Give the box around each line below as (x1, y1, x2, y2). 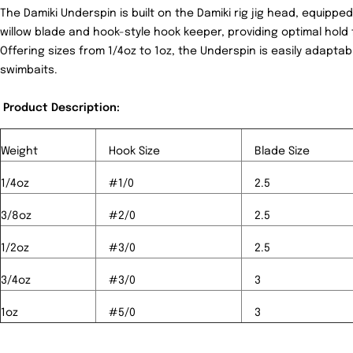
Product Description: (3, 102, 120, 114)
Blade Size (255, 146, 310, 158)
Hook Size (109, 146, 160, 158)
